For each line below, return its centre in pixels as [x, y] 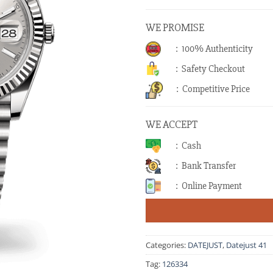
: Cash [188, 146]
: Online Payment [209, 186]
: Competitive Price [213, 89]
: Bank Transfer [206, 166]
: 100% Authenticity [214, 49]
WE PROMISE [175, 27]
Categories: [167, 245]
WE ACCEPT [172, 124]
